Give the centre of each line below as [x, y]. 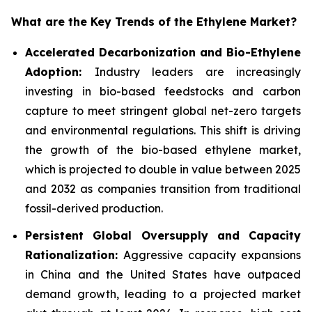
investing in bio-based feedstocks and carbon [163, 91]
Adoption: [60, 71]
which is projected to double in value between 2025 [163, 169]
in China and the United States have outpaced [163, 274]
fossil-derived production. [94, 208]
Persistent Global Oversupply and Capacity [163, 235]
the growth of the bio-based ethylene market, [163, 149]
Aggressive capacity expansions [212, 255]
